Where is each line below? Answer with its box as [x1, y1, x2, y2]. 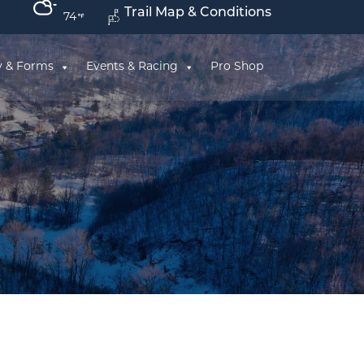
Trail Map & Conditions [124, 6, 271, 19]
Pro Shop [210, 60, 263, 73]
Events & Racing [86, 60, 178, 73]
